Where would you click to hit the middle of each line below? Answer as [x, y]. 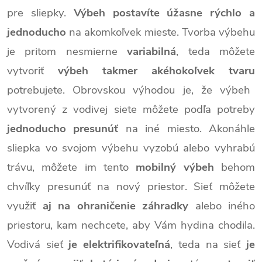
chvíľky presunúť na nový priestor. [101, 187]
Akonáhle [232, 129]
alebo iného [222, 206]
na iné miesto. [164, 129]
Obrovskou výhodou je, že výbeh [161, 90]
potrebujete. [40, 90]
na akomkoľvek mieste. [124, 32]
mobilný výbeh [175, 167]
